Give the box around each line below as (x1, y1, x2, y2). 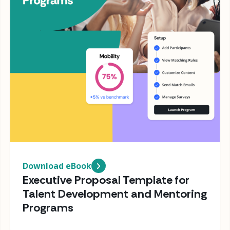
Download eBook (23, 160, 91, 171)
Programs (23, 200, 73, 215)
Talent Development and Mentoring (23, 186, 207, 201)
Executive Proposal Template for (23, 172, 189, 187)
